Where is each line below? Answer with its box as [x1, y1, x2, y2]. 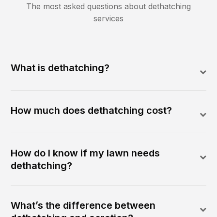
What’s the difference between [11, 200, 156, 212]
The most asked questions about [26, 1, 148, 12]
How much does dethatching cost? [11, 105, 172, 117]
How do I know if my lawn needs [11, 147, 160, 159]
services [93, 14, 124, 24]
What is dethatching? [11, 62, 110, 74]
